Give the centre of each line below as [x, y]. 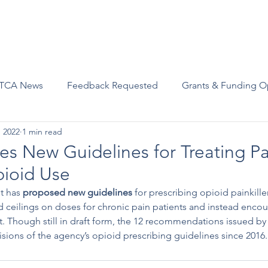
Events [122, 31]
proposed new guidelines [77, 192]
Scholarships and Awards [199, 31]
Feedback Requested [112, 85]
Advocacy [28, 31]
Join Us [78, 31]
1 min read [42, 131]
